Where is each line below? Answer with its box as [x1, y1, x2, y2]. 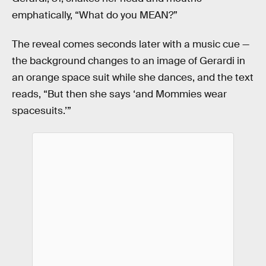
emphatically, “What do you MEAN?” [12, 8, 178, 21]
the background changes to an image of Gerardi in [12, 55, 245, 68]
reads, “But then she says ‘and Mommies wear [12, 88, 227, 101]
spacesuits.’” [12, 104, 71, 118]
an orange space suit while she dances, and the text [12, 71, 254, 84]
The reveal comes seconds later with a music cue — [12, 38, 249, 51]
